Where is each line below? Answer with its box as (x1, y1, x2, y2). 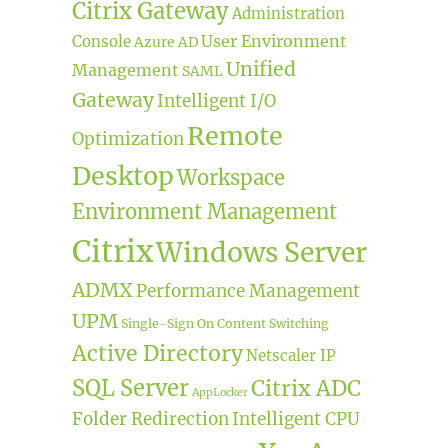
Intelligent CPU (231, 407, 360, 430)
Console (71, 31, 131, 51)
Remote (186, 119, 283, 152)
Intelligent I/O (156, 89, 276, 112)
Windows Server (155, 235, 367, 269)
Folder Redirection (71, 407, 229, 430)
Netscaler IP (245, 345, 336, 365)
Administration (231, 3, 345, 23)
